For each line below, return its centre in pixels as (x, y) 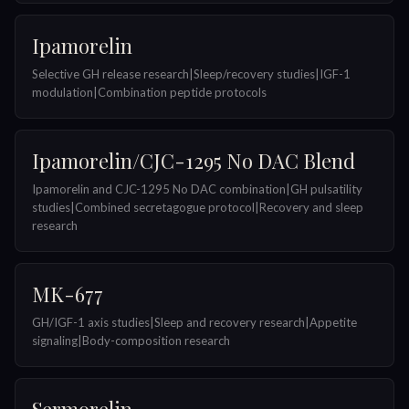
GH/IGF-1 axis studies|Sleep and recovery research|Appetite (194, 323)
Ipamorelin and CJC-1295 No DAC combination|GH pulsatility (197, 189)
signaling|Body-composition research (131, 341)
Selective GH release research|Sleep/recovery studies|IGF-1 (191, 74)
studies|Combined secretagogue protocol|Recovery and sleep (198, 208)
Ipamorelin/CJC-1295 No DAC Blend (194, 161)
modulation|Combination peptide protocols (149, 93)
